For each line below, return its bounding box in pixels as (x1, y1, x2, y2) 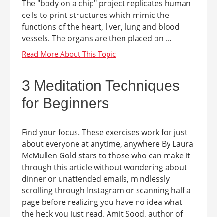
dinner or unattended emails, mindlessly (22, 173, 170, 184)
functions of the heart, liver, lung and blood (22, 21, 180, 32)
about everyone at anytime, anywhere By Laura (22, 139, 193, 149)
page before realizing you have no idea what (22, 197, 182, 207)
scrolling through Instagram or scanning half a (22, 185, 191, 196)
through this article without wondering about (22, 162, 187, 172)
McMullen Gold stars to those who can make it (22, 150, 190, 161)
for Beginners (22, 95, 109, 111)
